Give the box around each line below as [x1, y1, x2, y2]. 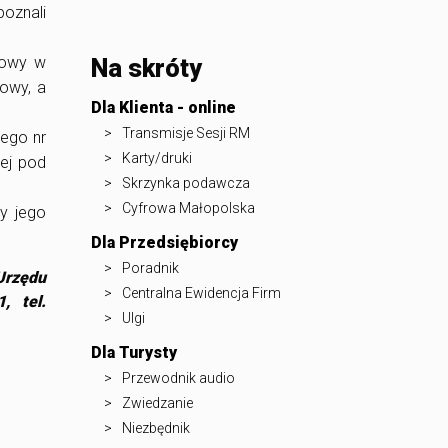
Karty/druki [122, 150, 192, 167]
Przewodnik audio [122, 370, 235, 387]
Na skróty [91, 54, 202, 84]
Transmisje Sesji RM [122, 125, 250, 142]
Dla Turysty [91, 343, 177, 363]
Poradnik [122, 260, 179, 277]
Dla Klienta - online [91, 98, 236, 118]
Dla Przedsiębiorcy [91, 233, 238, 253]
